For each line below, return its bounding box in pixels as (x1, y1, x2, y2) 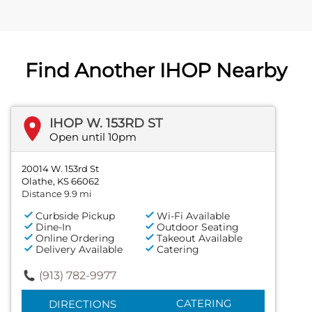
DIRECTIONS (48, 297, 116, 311)
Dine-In (36, 220, 71, 233)
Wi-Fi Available (157, 209, 231, 222)
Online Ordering (36, 231, 115, 244)
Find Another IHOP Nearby (25, 58, 287, 82)
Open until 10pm (49, 130, 136, 143)
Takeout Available (157, 231, 243, 244)
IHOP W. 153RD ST (49, 115, 162, 131)
